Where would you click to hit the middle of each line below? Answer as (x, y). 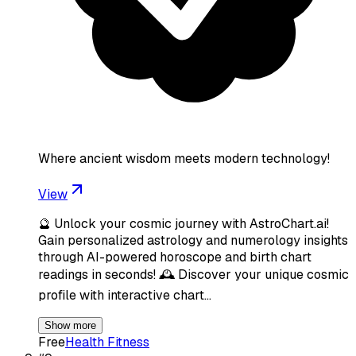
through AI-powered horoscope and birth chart (175, 257)
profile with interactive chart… (125, 295)
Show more (70, 325)
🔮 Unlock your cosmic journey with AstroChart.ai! (184, 223)
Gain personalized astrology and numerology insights (193, 240)
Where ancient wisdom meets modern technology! (184, 158)
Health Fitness (107, 342)
